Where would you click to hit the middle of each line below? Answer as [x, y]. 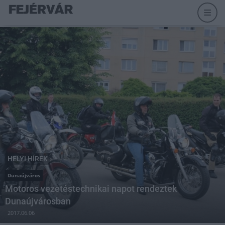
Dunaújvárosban [38, 201]
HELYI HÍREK [28, 159]
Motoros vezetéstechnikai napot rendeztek [91, 189]
